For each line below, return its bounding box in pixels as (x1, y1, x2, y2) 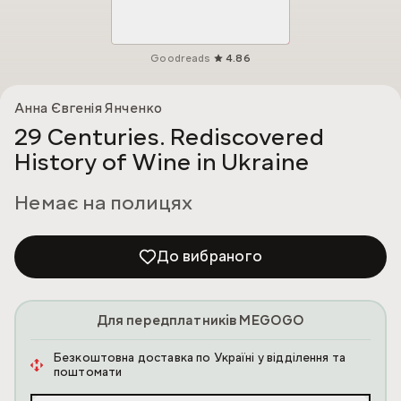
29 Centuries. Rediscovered (14, 121, 324, 154)
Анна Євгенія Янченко (14, 99, 162, 118)
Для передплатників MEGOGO (96, 311, 305, 330)
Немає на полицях (14, 189, 192, 218)
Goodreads (150, 52, 210, 66)
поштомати (53, 364, 123, 381)
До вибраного (157, 246, 262, 268)
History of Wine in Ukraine (14, 146, 310, 179)
